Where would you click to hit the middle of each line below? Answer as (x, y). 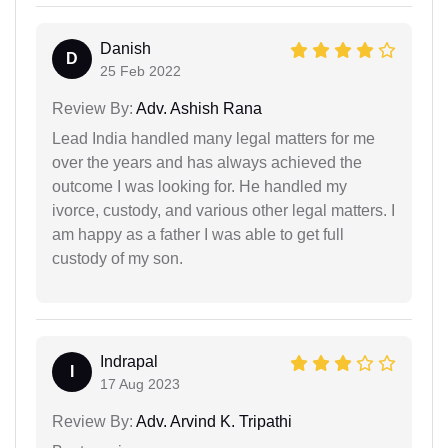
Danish (125, 48)
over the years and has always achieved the (207, 162)
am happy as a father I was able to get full (198, 234)
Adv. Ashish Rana (197, 108)
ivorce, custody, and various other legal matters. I (223, 210)
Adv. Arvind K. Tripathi (212, 421)
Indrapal (129, 361)
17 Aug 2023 (140, 383)
